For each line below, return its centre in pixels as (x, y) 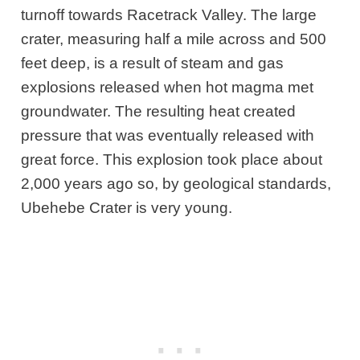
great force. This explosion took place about (172, 160)
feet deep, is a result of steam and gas (153, 63)
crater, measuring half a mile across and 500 (174, 39)
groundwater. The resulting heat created (159, 112)
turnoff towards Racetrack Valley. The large (169, 15)
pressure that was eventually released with (168, 136)
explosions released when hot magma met (168, 88)
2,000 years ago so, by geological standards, (176, 184)
